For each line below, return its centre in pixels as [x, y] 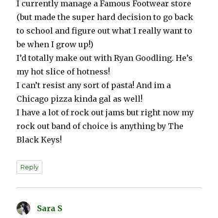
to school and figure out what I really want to [105, 31]
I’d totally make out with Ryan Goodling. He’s [105, 58]
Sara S [50, 209]
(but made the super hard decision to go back [105, 17]
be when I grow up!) [55, 45]
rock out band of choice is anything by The [100, 126]
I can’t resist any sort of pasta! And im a [94, 85]
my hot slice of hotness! [64, 72]
